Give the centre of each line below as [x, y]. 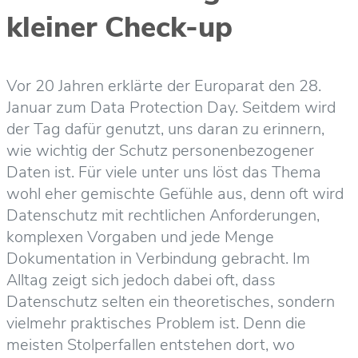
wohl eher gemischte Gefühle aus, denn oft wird [175, 194]
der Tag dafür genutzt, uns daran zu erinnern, [165, 129]
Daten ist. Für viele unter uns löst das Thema [164, 172]
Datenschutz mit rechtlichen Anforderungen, [163, 215]
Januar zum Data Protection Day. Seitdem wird [171, 107]
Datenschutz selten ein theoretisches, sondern [171, 302]
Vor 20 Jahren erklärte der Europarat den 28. [164, 86]
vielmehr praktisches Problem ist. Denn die [156, 323]
